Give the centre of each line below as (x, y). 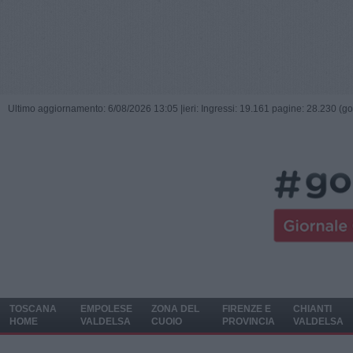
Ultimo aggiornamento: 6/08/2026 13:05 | (95, 109)
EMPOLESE (106, 309)
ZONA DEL (175, 309)
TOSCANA (33, 309)
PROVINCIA (249, 321)
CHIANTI (312, 309)
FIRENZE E (247, 309)
